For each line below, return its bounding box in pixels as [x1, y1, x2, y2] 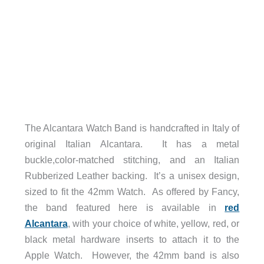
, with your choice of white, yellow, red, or [67, 217, 240, 229]
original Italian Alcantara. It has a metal [24, 138, 240, 149]
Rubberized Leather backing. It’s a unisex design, [24, 170, 240, 181]
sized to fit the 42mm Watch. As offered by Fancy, [24, 186, 240, 197]
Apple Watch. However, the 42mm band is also [24, 249, 240, 260]
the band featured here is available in [24, 202, 225, 213]
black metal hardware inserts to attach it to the [24, 233, 240, 245]
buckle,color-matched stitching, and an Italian [24, 154, 240, 165]
